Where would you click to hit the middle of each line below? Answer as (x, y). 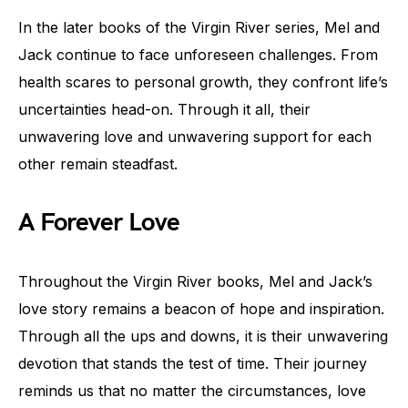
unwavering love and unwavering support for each (195, 137)
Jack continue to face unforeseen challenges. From (198, 55)
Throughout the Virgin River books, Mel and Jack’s (195, 281)
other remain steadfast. (98, 164)
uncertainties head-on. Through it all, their (164, 109)
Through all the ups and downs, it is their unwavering (203, 336)
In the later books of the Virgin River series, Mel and (199, 27)
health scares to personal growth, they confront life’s (203, 82)
